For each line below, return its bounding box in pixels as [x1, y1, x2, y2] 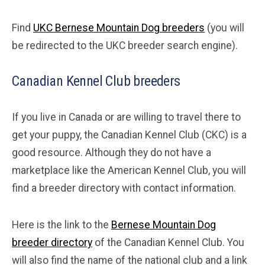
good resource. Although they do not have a [12, 147, 211, 159]
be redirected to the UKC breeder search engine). [12, 40, 238, 52]
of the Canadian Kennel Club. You [92, 237, 244, 249]
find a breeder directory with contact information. [12, 182, 236, 195]
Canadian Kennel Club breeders [12, 73, 180, 90]
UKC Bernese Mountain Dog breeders [33, 22, 205, 34]
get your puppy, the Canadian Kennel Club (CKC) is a [12, 129, 247, 141]
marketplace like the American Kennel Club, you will [12, 164, 246, 177]
